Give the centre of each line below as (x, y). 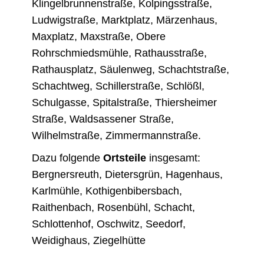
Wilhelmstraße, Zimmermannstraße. (117, 135)
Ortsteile (125, 158)
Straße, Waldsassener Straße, (103, 119)
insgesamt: (174, 158)
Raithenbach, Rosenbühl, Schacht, (114, 207)
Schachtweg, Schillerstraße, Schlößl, (118, 86)
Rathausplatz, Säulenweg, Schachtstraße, (131, 69)
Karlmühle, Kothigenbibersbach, (107, 191)
